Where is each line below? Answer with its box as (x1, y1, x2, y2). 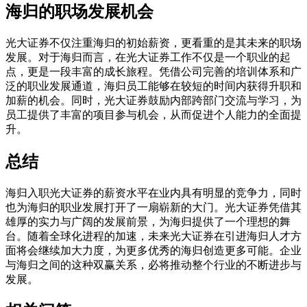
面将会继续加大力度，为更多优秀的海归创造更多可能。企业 (5, 244, 302, 256)
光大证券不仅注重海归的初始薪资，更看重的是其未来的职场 (5, 36, 302, 49)
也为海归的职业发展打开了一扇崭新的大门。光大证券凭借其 (5, 201, 302, 213)
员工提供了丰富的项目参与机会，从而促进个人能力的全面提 (5, 108, 302, 121)
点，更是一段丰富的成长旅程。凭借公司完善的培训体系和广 (5, 65, 302, 77)
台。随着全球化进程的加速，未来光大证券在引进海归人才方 (5, 230, 302, 242)
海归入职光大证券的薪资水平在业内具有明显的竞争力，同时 (5, 186, 302, 199)
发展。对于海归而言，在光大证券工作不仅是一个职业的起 (5, 51, 291, 63)
